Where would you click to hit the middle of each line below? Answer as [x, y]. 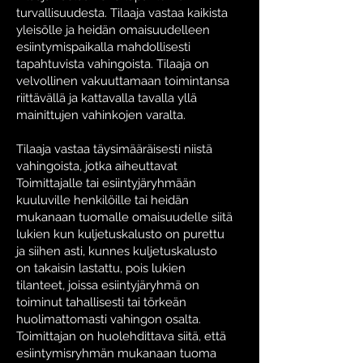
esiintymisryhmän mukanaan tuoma [116, 353]
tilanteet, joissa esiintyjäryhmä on [108, 285]
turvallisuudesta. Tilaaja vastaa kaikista [122, 13]
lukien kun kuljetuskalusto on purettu [120, 234]
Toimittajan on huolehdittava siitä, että [121, 336]
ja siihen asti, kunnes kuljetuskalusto [117, 251]
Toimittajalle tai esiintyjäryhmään [106, 183]
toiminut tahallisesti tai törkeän [101, 302]
